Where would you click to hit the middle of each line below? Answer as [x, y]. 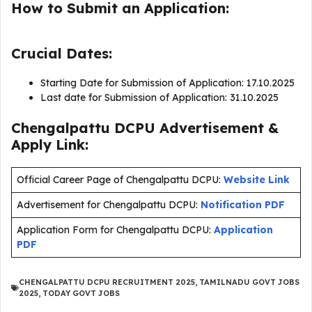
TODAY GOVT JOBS [81, 293]
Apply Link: [50, 145]
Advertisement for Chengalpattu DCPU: [107, 205]
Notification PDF [243, 205]
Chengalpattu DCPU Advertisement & [145, 128]
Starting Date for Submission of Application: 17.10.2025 [169, 83]
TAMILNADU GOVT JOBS [249, 282]
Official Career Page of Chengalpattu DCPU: [119, 180]
